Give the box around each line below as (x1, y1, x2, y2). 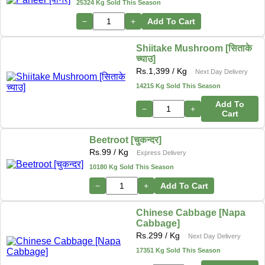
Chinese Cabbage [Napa (135, 207, 245, 218)
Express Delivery (137, 148, 186, 156)
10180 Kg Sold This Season (89, 163, 174, 170)
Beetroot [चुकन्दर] (89, 134, 161, 145)
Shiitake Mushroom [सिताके (136, 43, 253, 53)
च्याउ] (136, 53, 156, 64)
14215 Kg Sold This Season (136, 82, 221, 89)
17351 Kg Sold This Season (135, 246, 221, 254)
